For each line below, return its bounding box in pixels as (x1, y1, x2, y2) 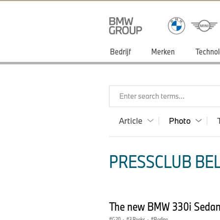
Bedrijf (110, 46, 131, 56)
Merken (151, 46, 175, 56)
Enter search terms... (119, 91, 185, 101)
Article (119, 115, 142, 126)
